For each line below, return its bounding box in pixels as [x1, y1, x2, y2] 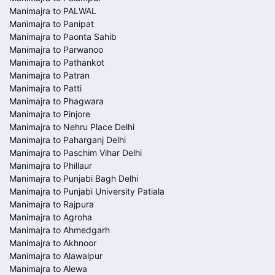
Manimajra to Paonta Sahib [9, 31, 117, 42]
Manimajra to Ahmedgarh [9, 225, 110, 235]
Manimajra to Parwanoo [9, 44, 103, 55]
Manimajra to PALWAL [9, 6, 96, 16]
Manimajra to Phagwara [9, 96, 104, 106]
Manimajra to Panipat [9, 18, 94, 29]
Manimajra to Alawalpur [9, 250, 103, 261]
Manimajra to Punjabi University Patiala [9, 186, 165, 196]
